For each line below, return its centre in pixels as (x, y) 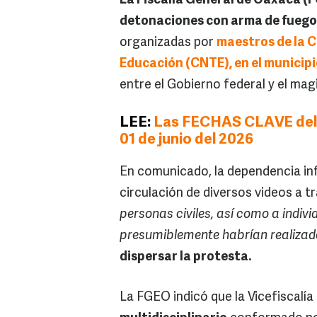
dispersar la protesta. (185, 258)
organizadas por (168, 43)
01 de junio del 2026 (186, 140)
